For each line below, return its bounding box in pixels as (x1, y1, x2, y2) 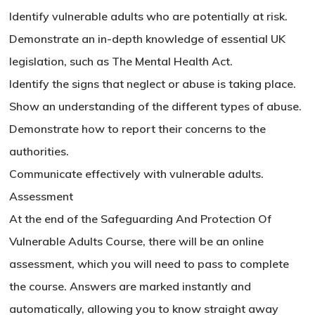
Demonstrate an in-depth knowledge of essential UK (9, 32, 286, 46)
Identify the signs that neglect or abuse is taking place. (9, 77, 297, 91)
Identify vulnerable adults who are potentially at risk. (9, 9, 288, 24)
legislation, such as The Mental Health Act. (9, 54, 233, 69)
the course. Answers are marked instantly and (9, 279, 252, 294)
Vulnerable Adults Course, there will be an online (9, 234, 264, 249)
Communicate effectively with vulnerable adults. (9, 167, 264, 181)
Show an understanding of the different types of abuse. (9, 99, 302, 114)
